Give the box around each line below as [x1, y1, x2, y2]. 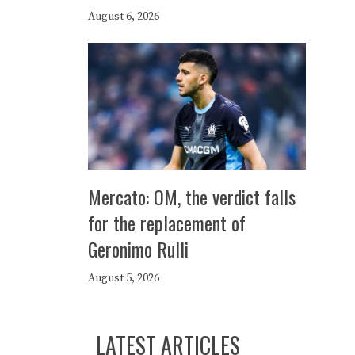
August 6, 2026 [88, 10, 159, 24]
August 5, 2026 [88, 271, 159, 285]
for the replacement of [88, 208, 246, 237]
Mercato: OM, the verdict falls [88, 182, 296, 211]
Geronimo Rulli [88, 235, 189, 263]
